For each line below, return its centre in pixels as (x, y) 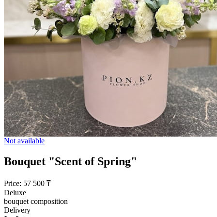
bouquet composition (36, 201)
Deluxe (15, 192)
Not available (24, 141)
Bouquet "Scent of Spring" (70, 161)
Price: (13, 183)
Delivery (17, 210)
